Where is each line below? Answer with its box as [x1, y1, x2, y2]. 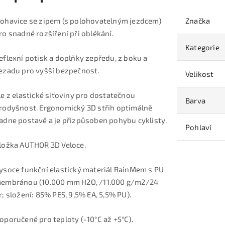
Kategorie [185, 43, 219, 52]
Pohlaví [185, 123, 212, 132]
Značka [185, 16, 210, 25]
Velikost [185, 69, 214, 78]
